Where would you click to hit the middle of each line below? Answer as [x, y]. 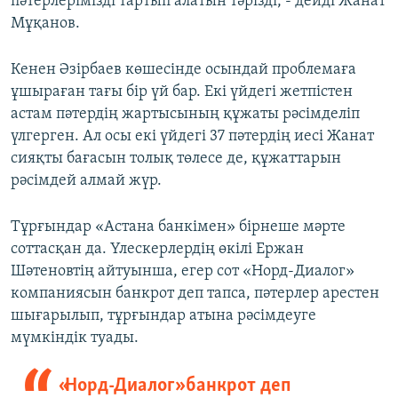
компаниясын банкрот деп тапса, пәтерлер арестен [195, 294]
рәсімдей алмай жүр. [86, 181]
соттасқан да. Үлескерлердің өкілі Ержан [157, 250]
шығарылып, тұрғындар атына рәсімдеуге [163, 316]
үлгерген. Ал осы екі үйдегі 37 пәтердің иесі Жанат [192, 137]
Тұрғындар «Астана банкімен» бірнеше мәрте [178, 227]
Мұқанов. [45, 24]
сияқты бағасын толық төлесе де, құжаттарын [176, 159]
